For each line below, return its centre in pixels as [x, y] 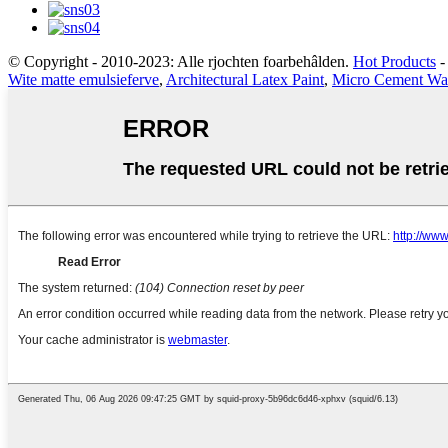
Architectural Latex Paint [245, 79]
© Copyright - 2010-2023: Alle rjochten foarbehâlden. [178, 61]
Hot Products [394, 61]
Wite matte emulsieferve [83, 79]
